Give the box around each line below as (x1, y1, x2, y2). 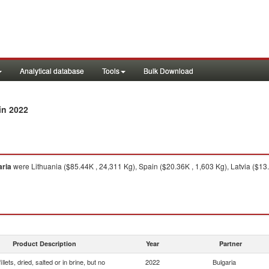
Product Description (13, 239, 76, 248)
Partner (219, 239, 242, 248)
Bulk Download (144, 65, 193, 76)
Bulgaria (213, 257, 236, 267)
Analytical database (20, 65, 84, 76)
